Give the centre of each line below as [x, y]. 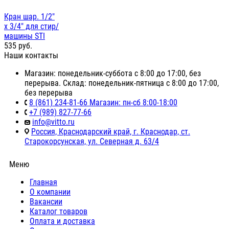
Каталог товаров [59, 212]
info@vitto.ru [53, 122]
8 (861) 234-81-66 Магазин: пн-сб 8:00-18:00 [103, 103]
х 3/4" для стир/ [31, 27]
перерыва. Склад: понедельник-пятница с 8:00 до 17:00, [122, 83]
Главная [43, 182]
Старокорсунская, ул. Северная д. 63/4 [92, 142]
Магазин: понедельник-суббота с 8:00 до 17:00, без [113, 74]
